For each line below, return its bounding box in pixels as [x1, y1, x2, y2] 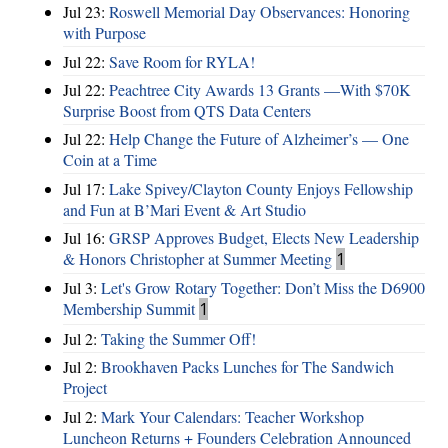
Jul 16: [63, 227, 109, 249]
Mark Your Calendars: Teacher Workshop [101, 405, 364, 427]
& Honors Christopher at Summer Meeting [63, 248, 332, 270]
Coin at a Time [63, 149, 157, 171]
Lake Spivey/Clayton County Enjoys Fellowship [109, 177, 413, 199]
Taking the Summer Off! [101, 327, 256, 349]
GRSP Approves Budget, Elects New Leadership [109, 227, 419, 249]
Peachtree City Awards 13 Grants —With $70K [109, 78, 411, 100]
